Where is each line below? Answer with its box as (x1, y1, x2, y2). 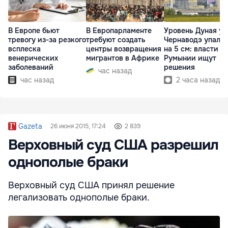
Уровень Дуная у (164, 26, 223, 36)
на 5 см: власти (164, 44, 218, 54)
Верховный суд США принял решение (8, 180, 175, 191)
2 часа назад (176, 75, 220, 85)
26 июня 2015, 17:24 (50, 122, 106, 130)
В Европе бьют (8, 26, 60, 36)
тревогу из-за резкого (8, 35, 86, 45)
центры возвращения (86, 44, 161, 54)
